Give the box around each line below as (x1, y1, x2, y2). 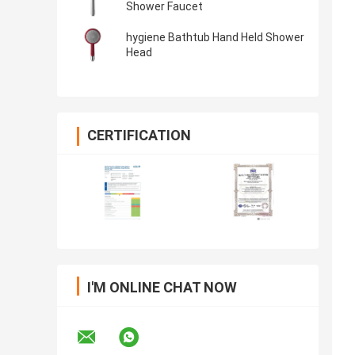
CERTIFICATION (87, 127, 191, 144)
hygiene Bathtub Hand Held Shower (126, 31, 304, 44)
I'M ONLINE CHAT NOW (87, 279, 237, 296)
